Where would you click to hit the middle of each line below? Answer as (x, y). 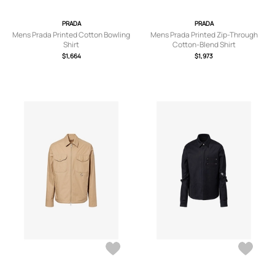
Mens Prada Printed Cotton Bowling (71, 35)
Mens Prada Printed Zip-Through (204, 35)
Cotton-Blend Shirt (204, 45)
